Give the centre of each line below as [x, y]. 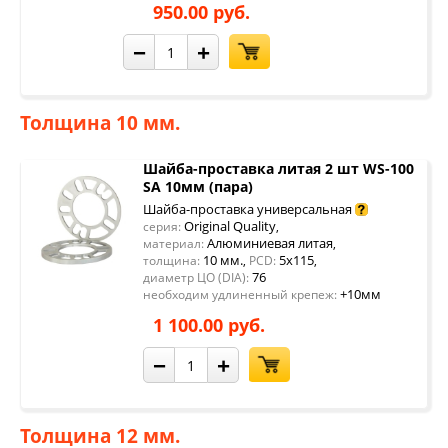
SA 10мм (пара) [198, 186]
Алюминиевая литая [268, 243]
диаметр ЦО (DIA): [196, 277]
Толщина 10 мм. [100, 123]
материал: [173, 243]
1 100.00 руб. [209, 325]
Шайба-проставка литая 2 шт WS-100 [278, 168]
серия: [162, 226]
